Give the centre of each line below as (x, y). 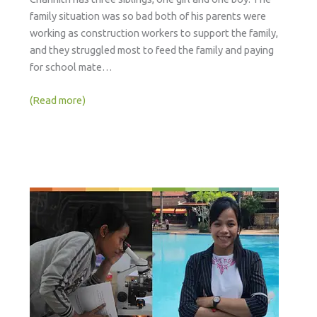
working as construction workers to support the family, (154, 33)
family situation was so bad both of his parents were (148, 16)
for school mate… (71, 67)
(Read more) (57, 100)
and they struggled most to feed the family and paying (151, 50)
